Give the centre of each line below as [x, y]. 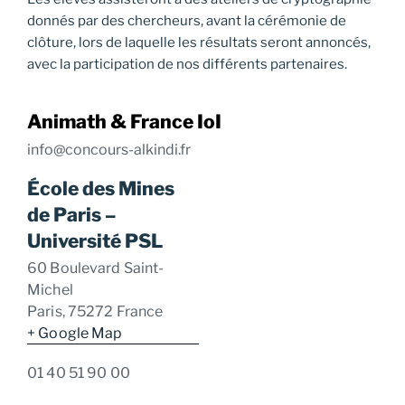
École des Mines [101, 189]
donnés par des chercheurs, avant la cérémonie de [187, 20]
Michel [50, 290]
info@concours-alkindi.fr [109, 150]
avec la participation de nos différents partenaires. [187, 64]
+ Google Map [75, 334]
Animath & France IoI [124, 122]
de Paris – [71, 215]
